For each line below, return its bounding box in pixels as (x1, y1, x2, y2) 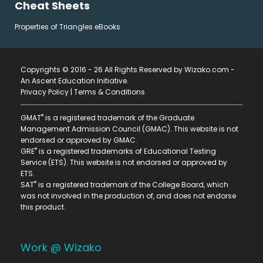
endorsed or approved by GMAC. (21, 134, 137, 145)
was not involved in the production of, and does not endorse (21, 190, 236, 201)
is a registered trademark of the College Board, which (36, 179, 228, 190)
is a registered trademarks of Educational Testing (37, 146, 216, 156)
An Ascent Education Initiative (21, 75, 127, 86)
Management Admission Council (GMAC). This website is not (21, 123, 238, 134)
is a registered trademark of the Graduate (43, 112, 194, 123)
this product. (21, 201, 66, 212)
